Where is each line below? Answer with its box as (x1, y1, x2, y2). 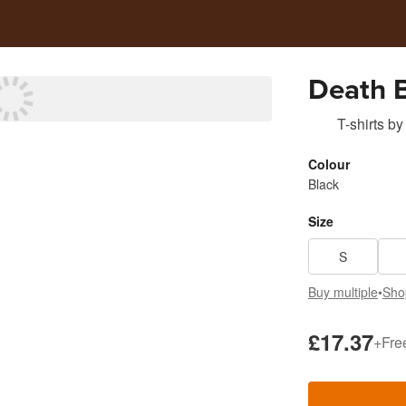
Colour (308, 155, 350, 173)
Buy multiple (308, 283, 378, 301)
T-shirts (337, 113, 384, 133)
